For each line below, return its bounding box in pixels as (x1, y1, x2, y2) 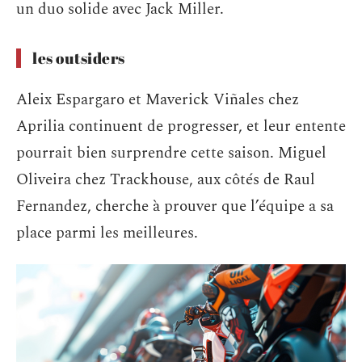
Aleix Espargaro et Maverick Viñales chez (16, 87, 299, 112)
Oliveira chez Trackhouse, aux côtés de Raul (16, 167, 315, 192)
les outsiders (32, 48, 125, 69)
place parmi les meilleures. (16, 221, 198, 245)
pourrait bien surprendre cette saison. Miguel (16, 141, 326, 165)
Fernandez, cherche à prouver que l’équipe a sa (16, 194, 334, 218)
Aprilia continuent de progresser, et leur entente (16, 114, 346, 138)
